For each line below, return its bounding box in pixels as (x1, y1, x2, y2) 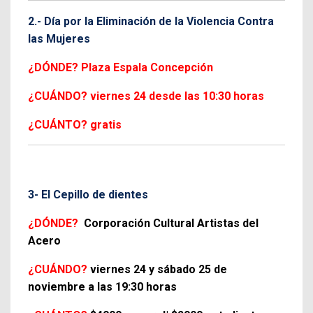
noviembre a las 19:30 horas (28, 279, 177, 293)
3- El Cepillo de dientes (28, 187, 148, 201)
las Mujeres (28, 31, 90, 45)
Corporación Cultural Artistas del (84, 216, 259, 230)
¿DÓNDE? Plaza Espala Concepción (28, 60, 213, 74)
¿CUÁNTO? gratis (28, 117, 122, 131)
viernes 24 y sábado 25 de (90, 262, 227, 276)
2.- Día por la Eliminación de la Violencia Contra (28, 14, 274, 28)
